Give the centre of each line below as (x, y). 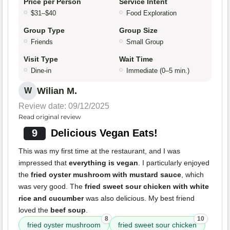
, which (193, 175)
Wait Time (136, 59)
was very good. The (52, 187)
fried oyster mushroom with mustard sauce (106, 175)
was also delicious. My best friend (139, 198)
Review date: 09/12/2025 (64, 106)
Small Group (145, 42)
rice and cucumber (51, 198)
